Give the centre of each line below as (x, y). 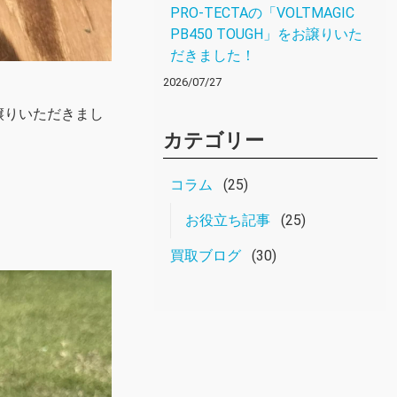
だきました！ (213, 55)
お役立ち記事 (228, 220)
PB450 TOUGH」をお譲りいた (266, 34)
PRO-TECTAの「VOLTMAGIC (262, 13)
